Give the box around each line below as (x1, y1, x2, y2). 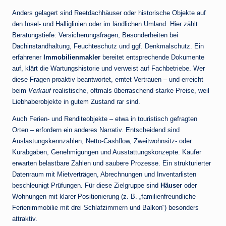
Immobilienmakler (43, 53, 100, 62)
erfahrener (12, 53, 43, 62)
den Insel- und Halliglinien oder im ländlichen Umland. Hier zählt (12, 20, 198, 28)
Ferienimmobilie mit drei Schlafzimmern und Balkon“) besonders (12, 204, 199, 212)
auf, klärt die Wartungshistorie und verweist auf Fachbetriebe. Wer (12, 65, 205, 73)
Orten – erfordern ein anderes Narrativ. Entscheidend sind (12, 126, 180, 134)
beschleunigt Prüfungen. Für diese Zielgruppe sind (12, 182, 160, 190)
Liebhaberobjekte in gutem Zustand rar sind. (12, 98, 140, 106)
